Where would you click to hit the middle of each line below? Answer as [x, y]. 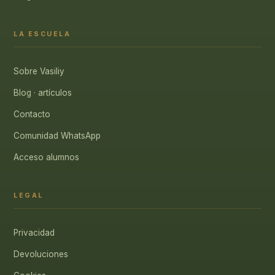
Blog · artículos [43, 93]
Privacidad [34, 233]
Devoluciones [41, 254]
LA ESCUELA [42, 34]
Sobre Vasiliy [39, 71]
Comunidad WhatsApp [57, 136]
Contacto [32, 114]
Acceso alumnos [46, 157]
